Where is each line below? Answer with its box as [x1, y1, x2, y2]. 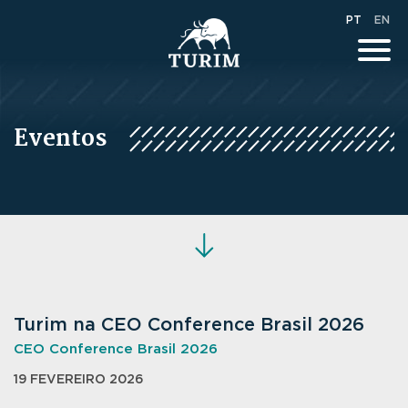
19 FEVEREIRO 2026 [14, 373, 144, 386]
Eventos [14, 121, 107, 158]
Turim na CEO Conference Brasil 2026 [14, 316, 364, 334]
